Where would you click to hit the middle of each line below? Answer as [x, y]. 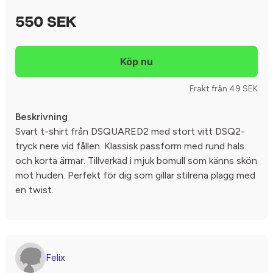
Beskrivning [41, 117]
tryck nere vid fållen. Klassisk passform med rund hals [130, 146]
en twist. [34, 190]
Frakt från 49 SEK [224, 89]
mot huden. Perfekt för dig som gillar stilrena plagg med [135, 175]
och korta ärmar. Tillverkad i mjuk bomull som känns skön [136, 161]
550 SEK [46, 23]
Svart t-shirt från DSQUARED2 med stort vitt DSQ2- [130, 131]
